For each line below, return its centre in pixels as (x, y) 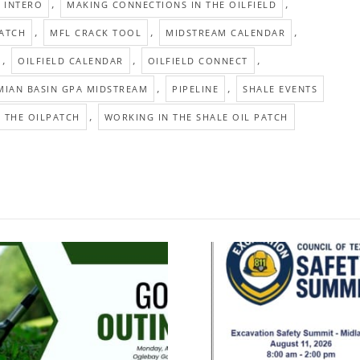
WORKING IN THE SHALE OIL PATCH (196, 117)
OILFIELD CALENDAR (71, 61)
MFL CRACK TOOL (96, 33)
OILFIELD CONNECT (198, 61)
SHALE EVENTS (280, 89)
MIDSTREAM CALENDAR (225, 33)
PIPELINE (195, 89)
